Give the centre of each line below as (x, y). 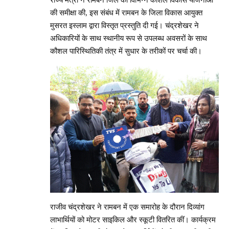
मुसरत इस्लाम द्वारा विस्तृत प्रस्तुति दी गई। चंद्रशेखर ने (124, 26)
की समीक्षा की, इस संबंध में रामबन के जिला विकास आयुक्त (126, 13)
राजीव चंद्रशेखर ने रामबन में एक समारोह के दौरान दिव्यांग (127, 207)
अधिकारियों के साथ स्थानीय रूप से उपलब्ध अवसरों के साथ (129, 39)
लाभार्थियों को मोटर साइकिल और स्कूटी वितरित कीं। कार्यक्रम (133, 220)
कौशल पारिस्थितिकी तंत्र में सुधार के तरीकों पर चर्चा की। (126, 51)
